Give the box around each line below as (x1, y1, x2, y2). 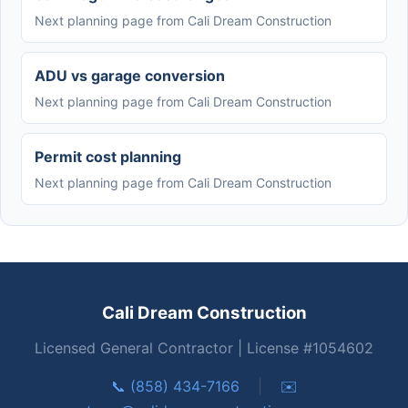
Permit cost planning (35, 147, 181, 166)
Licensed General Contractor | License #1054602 (35, 338, 373, 357)
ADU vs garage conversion (35, 66, 225, 85)
